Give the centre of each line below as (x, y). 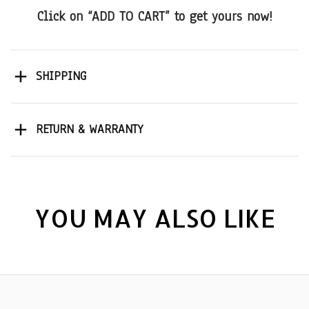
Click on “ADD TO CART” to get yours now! (154, 16)
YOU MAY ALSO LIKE (154, 218)
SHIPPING (61, 77)
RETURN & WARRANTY (89, 130)
